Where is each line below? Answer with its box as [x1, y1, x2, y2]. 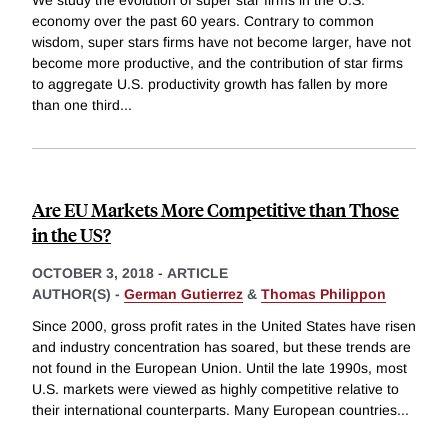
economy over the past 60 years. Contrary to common [32, 13, 374, 30]
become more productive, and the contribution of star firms [32, 55, 403, 72]
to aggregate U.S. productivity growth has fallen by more [32, 76, 388, 93]
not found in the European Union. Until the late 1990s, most [32, 360, 407, 377]
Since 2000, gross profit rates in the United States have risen [32, 318, 416, 335]
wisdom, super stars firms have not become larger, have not [32, 34, 411, 51]
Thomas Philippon [261, 286, 386, 303]
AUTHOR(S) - [32, 286, 124, 303]
